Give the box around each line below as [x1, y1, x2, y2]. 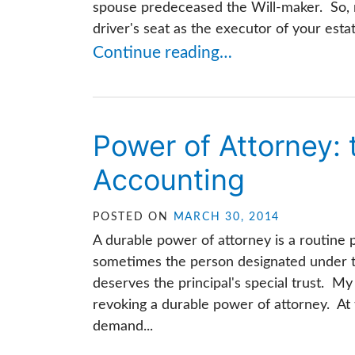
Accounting [93, 162, 245, 197]
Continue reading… [93, 44, 232, 61]
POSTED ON [93, 212, 174, 223]
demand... [93, 319, 153, 334]
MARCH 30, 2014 [173, 212, 280, 223]
